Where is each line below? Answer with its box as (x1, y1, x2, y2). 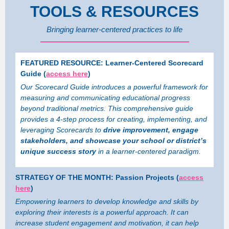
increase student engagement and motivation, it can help (15, 219, 199, 227)
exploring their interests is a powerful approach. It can (15, 208, 189, 216)
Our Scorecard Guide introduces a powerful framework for (20, 83, 208, 91)
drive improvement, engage (103, 126, 198, 134)
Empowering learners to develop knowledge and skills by (15, 197, 198, 205)
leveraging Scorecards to (20, 126, 103, 134)
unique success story (20, 147, 96, 155)
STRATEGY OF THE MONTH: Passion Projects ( (15, 173, 179, 181)
